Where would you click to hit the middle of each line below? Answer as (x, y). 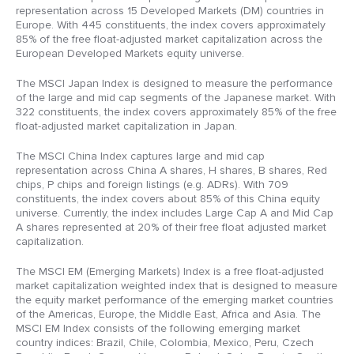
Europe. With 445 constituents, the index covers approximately (171, 25)
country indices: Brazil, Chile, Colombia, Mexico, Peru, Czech (165, 343)
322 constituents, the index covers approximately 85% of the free (176, 112)
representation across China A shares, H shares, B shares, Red (171, 171)
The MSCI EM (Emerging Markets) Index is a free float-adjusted (170, 272)
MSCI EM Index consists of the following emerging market (158, 329)
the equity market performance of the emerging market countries (175, 300)
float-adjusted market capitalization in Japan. (126, 126)
